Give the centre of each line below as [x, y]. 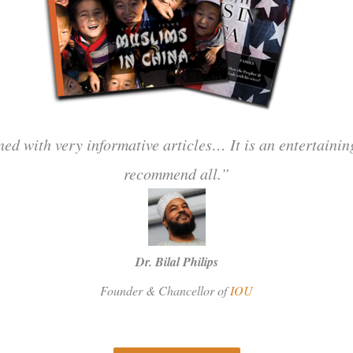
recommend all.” [176, 174]
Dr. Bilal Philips [176, 262]
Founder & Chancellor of [165, 291]
